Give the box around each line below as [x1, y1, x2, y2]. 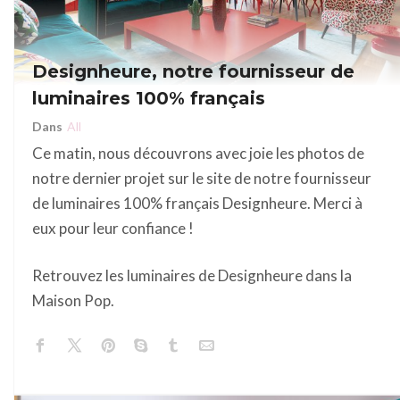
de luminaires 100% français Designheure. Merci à [32, 194, 362, 213]
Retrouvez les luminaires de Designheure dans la [32, 266, 352, 286]
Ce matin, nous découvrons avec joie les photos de [32, 144, 364, 163]
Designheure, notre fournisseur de [32, 61, 354, 83]
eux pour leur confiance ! [32, 219, 194, 238]
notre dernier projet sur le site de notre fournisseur [32, 169, 371, 188]
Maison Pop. [32, 291, 114, 311]
